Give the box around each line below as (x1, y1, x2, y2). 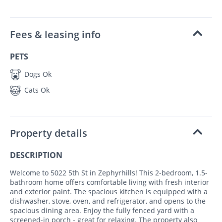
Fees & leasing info (10, 27, 101, 41)
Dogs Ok (22, 69, 52, 79)
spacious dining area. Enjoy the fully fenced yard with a (10, 206, 194, 216)
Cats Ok (22, 85, 50, 95)
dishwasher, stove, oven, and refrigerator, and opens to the (10, 196, 206, 206)
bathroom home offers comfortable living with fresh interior (10, 177, 209, 187)
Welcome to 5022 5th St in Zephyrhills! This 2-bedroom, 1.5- (10, 168, 208, 178)
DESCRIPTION (10, 150, 62, 161)
